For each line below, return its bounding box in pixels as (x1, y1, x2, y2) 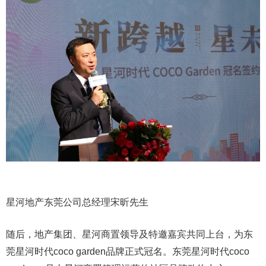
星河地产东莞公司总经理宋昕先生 (6, 197, 148, 208)
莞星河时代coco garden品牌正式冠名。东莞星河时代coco (6, 246, 249, 257)
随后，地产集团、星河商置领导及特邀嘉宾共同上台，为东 (6, 229, 253, 240)
